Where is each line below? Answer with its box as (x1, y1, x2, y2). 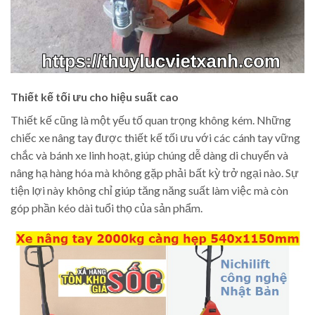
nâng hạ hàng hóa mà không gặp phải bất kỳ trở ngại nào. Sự (11, 165, 299, 179)
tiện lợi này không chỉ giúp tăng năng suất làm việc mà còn (11, 183, 288, 197)
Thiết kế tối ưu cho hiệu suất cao (11, 89, 179, 103)
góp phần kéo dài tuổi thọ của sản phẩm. (11, 200, 202, 214)
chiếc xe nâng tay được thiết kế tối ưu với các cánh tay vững (11, 130, 300, 144)
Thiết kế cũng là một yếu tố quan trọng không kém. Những (11, 112, 291, 127)
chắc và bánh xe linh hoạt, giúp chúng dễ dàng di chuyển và (11, 148, 288, 162)
